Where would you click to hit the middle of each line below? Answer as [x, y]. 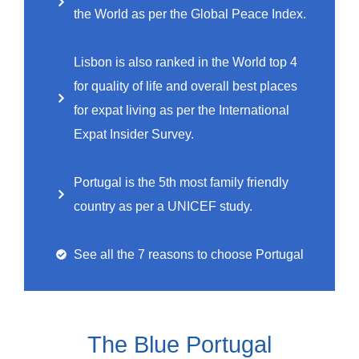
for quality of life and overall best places [185, 86]
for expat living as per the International [181, 110]
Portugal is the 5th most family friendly [181, 182]
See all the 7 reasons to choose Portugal [188, 254]
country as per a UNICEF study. [163, 206]
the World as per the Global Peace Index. [190, 14]
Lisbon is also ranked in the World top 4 [185, 62]
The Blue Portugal [179, 344]
